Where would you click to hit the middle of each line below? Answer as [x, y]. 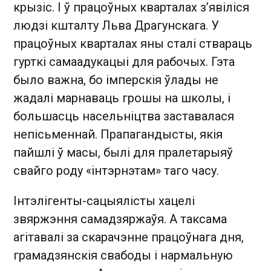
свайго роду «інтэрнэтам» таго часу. [116, 170]
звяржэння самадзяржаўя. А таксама [120, 219]
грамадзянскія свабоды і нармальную [123, 255]
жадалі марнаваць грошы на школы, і [122, 98]
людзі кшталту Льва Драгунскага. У [116, 25]
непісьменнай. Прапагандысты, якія [118, 134]
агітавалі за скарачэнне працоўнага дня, [129, 237]
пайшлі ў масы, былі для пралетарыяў [123, 152]
